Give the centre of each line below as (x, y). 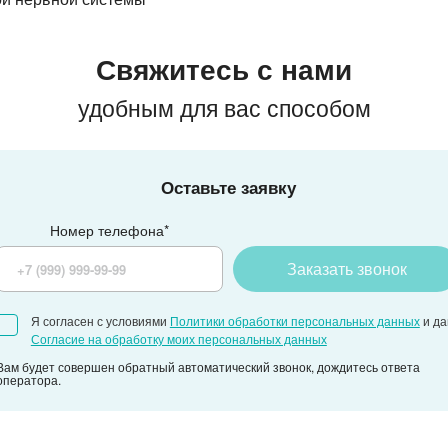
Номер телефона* (109, 230)
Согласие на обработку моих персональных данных (178, 338)
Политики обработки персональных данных (294, 320)
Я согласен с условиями (100, 320)
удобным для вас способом (224, 107)
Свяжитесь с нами (224, 68)
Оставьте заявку (228, 187)
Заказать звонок (346, 268)
